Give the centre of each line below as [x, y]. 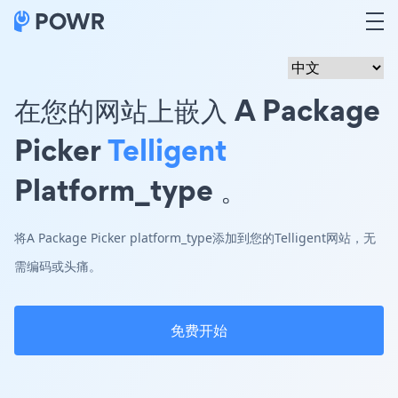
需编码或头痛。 [58, 266]
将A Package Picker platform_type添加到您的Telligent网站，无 [195, 238]
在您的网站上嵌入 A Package [197, 110]
